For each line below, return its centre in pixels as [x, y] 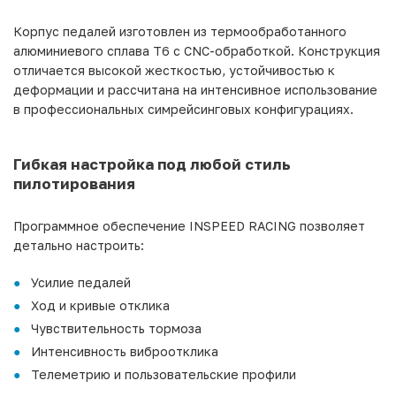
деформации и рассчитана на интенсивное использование [195, 89]
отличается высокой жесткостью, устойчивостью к [174, 70]
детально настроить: [79, 245]
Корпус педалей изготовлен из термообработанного [180, 31]
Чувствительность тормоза [116, 328]
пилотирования [74, 183]
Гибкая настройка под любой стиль [152, 164]
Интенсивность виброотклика [125, 351]
